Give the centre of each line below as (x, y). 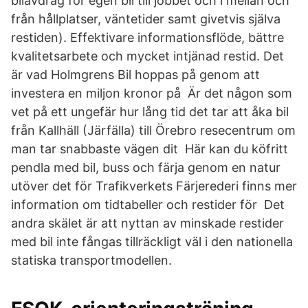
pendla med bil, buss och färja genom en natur (146, 167)
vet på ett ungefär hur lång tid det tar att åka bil (150, 112)
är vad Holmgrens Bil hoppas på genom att (135, 75)
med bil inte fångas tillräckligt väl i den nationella (152, 242)
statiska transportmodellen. (91, 260)
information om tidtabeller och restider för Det (148, 205)
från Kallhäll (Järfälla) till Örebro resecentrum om (153, 130)
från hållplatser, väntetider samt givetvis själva (146, 19)
